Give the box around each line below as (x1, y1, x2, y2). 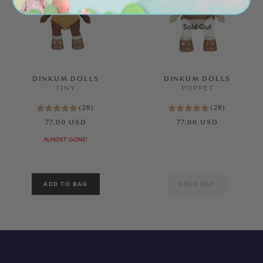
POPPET (181, 85, 214, 92)
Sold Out (183, 24, 211, 31)
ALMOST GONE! (43, 136, 87, 143)
